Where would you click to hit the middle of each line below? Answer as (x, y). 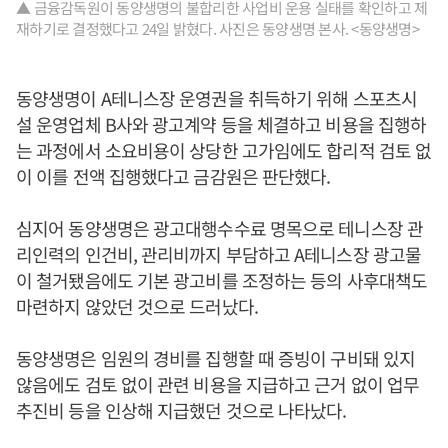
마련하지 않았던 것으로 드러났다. (137, 306)
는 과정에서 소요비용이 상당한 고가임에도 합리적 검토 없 (224, 150)
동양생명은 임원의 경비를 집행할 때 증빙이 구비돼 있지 (216, 358)
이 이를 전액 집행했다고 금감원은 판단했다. (173, 176)
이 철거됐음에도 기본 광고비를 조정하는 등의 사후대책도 (222, 280)
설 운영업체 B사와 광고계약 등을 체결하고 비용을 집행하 (221, 124)
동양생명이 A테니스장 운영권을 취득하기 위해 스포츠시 (216, 98)
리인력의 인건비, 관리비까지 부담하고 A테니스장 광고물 (218, 254)
